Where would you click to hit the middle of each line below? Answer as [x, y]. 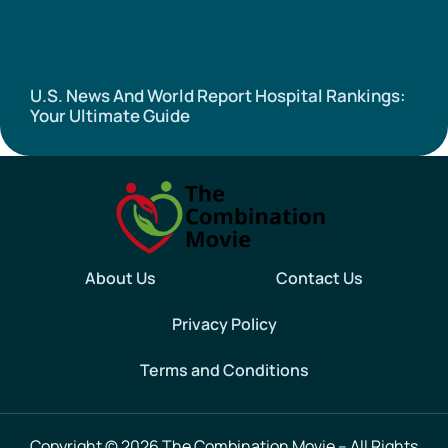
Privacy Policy [224, 324]
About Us [120, 278]
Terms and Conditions [224, 370]
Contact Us [319, 278]
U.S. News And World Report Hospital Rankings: [218, 96]
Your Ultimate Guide [110, 116]
